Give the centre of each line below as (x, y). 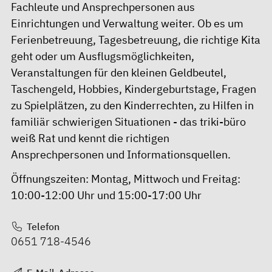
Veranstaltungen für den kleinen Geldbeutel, (119, 72)
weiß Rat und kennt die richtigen (90, 138)
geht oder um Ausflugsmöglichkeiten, (103, 56)
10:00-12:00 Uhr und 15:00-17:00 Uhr (106, 195)
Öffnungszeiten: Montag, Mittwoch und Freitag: (126, 179)
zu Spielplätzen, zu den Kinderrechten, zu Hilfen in (132, 105)
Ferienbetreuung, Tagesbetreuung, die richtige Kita (136, 39)
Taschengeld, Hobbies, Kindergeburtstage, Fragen (134, 89)
